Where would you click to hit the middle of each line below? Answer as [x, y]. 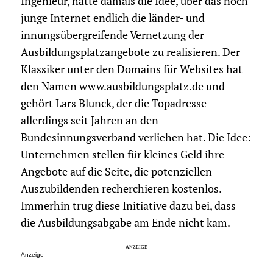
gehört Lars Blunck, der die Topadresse [113, 104]
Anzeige [32, 255]
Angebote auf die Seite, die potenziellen [116, 172]
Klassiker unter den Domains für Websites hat [131, 69]
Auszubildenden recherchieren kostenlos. [121, 189]
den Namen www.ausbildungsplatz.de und [122, 87]
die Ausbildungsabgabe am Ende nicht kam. [125, 223]
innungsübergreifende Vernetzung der [112, 35]
